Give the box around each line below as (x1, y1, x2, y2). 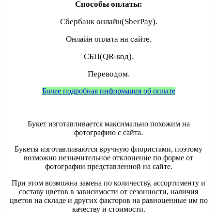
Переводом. (87, 69, 130, 78)
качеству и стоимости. (72, 204, 145, 213)
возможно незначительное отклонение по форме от (24, 153, 193, 162)
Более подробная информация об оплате (42, 86, 175, 95)
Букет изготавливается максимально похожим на (27, 119, 190, 128)
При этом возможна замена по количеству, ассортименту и (12, 178, 205, 187)
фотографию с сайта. (74, 128, 143, 137)
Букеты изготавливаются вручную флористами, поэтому (15, 144, 202, 153)
